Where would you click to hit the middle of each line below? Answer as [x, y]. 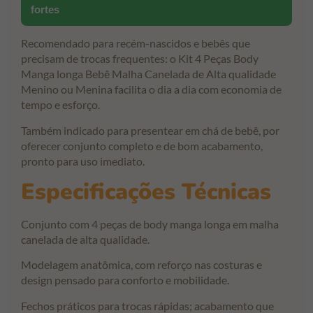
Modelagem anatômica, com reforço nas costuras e [141, 265]
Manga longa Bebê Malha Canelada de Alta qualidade [148, 74]
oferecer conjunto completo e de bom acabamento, [142, 145]
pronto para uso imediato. [83, 161]
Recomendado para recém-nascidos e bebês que [136, 43]
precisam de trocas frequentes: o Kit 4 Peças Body [140, 59]
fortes [45, 10]
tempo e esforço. [60, 105]
